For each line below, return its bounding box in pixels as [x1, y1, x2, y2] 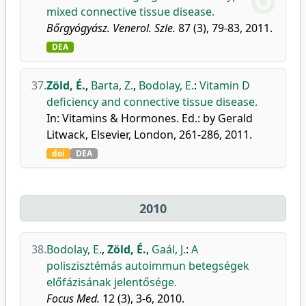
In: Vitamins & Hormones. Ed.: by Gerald [46, 111, 253, 126]
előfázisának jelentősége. [46, 275, 177, 290]
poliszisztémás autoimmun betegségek [46, 258, 249, 273]
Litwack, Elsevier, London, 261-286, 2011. [46, 127, 252, 142]
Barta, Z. [91, 78, 133, 93]
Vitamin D [199, 78, 250, 93]
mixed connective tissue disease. [46, 4, 214, 19]
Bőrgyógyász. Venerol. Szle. [46, 20, 176, 36]
